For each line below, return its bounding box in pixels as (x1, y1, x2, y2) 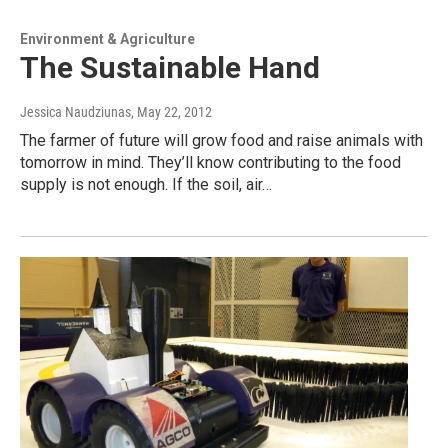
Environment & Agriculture (20, 31, 195, 48)
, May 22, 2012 (131, 104, 212, 121)
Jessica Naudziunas (20, 104, 131, 121)
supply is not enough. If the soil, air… (20, 175, 272, 195)
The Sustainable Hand (20, 50, 320, 86)
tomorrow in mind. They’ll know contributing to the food (20, 153, 401, 173)
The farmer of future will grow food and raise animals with (20, 131, 423, 151)
